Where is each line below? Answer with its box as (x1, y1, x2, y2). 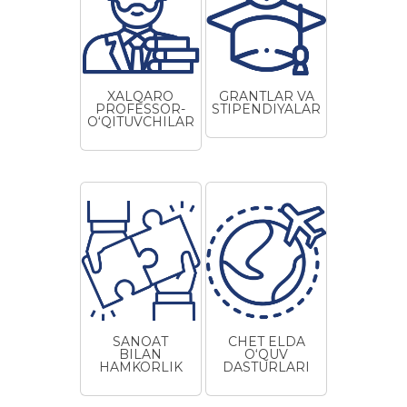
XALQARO (107, 88, 174, 105)
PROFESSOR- (95, 101, 186, 118)
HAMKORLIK (98, 358, 183, 375)
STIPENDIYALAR (212, 101, 322, 118)
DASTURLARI (223, 358, 311, 375)
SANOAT (113, 333, 169, 350)
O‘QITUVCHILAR (86, 114, 194, 131)
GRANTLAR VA (218, 88, 314, 105)
